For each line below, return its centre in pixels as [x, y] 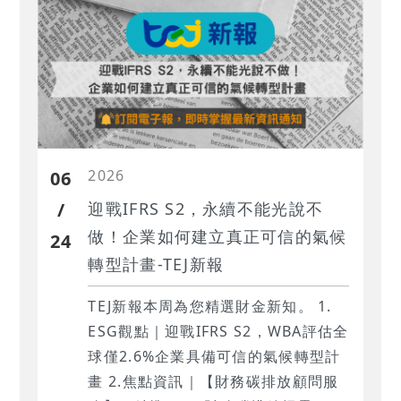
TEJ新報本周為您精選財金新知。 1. [210, 306]
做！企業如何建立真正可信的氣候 [218, 236]
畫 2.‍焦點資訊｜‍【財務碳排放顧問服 [98, 381]
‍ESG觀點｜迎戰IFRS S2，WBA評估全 [218, 331]
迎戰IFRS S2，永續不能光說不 [206, 208]
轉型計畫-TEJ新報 [156, 264]
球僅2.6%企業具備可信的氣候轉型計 [214, 356]
